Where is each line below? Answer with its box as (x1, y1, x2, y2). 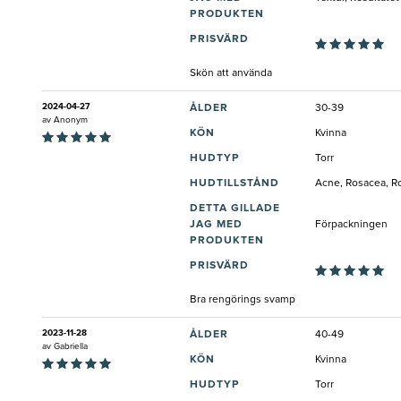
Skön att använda (190, 68, 272, 80)
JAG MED (190, 219, 243, 231)
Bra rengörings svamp (190, 294, 295, 306)
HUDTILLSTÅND (190, 178, 279, 190)
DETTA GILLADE (190, 203, 280, 215)
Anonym (54, 115, 88, 125)
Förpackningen (315, 219, 388, 231)
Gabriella (54, 342, 88, 352)
